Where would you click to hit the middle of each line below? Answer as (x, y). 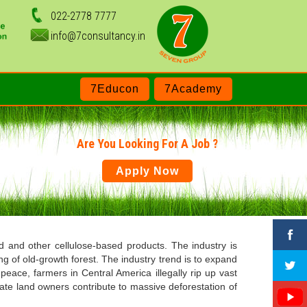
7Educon (114, 89)
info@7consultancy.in (98, 36)
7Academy (193, 89)
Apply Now (147, 171)
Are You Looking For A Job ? (147, 144)
